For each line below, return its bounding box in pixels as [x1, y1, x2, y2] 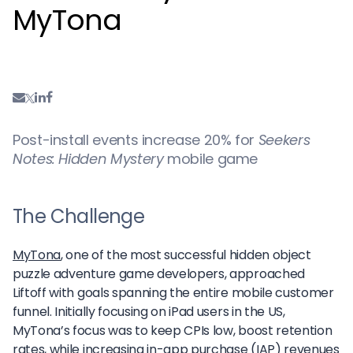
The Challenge [13, 203, 145, 230]
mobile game [163, 149, 258, 169]
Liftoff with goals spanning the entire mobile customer [13, 284, 334, 303]
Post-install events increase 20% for [13, 130, 258, 150]
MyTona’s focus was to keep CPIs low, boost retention [13, 321, 333, 340]
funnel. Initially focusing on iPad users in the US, [13, 303, 285, 321]
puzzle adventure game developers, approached [13, 265, 305, 284]
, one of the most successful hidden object [61, 246, 311, 265]
